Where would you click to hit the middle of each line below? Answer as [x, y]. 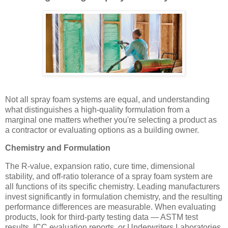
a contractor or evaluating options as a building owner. [102, 130]
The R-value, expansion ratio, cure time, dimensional [100, 166]
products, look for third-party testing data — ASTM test [102, 217]
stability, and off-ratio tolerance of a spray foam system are [109, 177]
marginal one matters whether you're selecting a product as [111, 120]
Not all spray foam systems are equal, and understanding [107, 99]
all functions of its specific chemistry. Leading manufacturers [112, 187]
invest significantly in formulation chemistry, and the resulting [114, 197]
